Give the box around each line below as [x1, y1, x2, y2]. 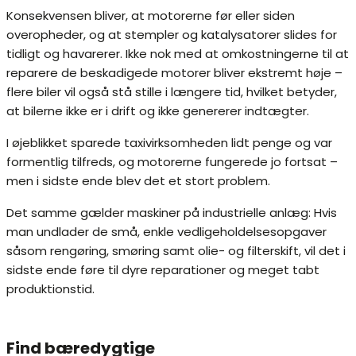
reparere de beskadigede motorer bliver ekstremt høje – [6, 64, 342, 82]
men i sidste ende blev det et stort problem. [6, 172, 270, 190]
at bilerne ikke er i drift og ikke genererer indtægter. [6, 103, 309, 120]
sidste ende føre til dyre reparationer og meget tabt [6, 261, 319, 279]
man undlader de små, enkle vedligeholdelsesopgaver [6, 223, 327, 241]
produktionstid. [6, 281, 95, 298]
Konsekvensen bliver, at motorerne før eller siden [6, 7, 295, 25]
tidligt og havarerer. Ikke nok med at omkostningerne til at [6, 45, 349, 63]
